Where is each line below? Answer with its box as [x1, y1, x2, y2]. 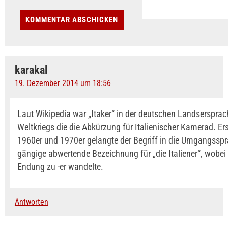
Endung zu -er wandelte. [17, 161, 103, 173]
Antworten [14, 197, 48, 207]
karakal [14, 64, 48, 77]
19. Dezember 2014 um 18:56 [14, 78, 111, 89]
